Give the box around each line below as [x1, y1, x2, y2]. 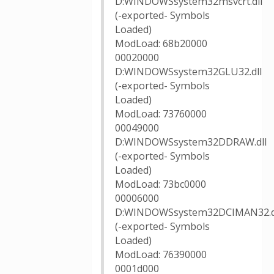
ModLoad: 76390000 [115, 248, 207, 261]
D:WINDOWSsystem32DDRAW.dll [115, 135, 267, 149]
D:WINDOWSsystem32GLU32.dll [115, 65, 262, 78]
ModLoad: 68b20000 [115, 37, 207, 50]
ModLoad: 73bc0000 [115, 177, 206, 191]
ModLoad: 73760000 [115, 107, 207, 120]
